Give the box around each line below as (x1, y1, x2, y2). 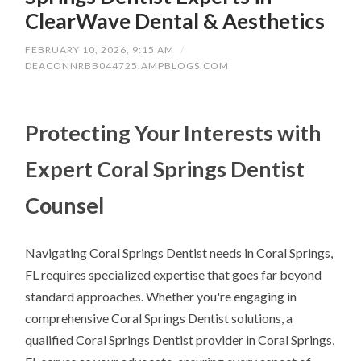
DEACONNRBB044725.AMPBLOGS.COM (25, 60, 230, 73)
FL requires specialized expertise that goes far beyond (25, 267, 322, 283)
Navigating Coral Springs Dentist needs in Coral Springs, (25, 245, 334, 261)
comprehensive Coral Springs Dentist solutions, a (25, 310, 293, 326)
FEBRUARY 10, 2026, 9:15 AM (25, 44, 175, 56)
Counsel (25, 192, 105, 219)
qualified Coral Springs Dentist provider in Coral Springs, (25, 332, 335, 348)
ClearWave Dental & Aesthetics (25, 7, 326, 34)
